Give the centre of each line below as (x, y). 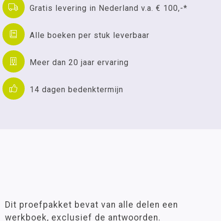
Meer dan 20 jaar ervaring (79, 62)
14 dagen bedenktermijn (76, 89)
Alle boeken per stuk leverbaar (90, 35)
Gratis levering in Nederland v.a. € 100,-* (109, 8)
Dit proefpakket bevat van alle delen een (92, 205)
